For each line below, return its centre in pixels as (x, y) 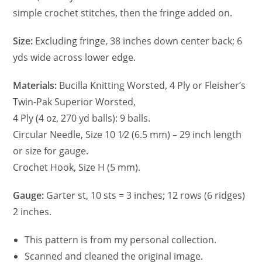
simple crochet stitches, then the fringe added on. (123, 13)
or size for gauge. (51, 151)
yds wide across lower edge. (75, 57)
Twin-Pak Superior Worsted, (75, 101)
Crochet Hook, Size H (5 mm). (77, 167)
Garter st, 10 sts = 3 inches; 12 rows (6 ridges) (145, 195)
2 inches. (32, 211)
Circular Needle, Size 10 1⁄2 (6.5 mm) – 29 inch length (127, 134)
